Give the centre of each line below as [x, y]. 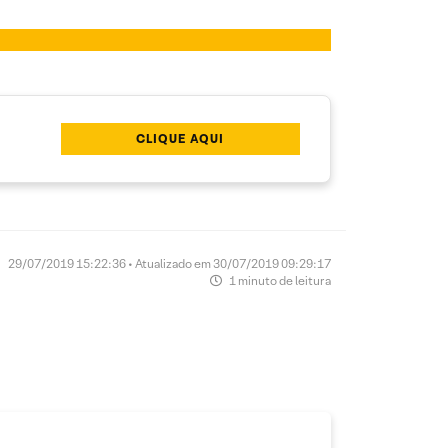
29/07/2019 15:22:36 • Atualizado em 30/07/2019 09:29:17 [169, 264]
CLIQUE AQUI [180, 139]
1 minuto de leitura [279, 281]
